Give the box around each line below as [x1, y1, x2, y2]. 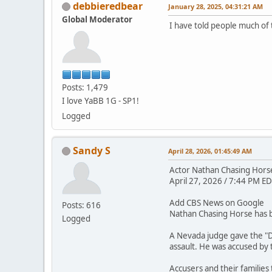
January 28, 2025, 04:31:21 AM [168, 1, 263, 11]
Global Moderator [62, 13, 132, 25]
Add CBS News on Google [169, 197, 264, 208]
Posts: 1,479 [62, 81, 108, 93]
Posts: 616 [62, 199, 101, 211]
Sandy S [73, 143, 110, 157]
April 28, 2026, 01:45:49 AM [168, 146, 252, 155]
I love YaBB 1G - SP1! [62, 95, 139, 106]
